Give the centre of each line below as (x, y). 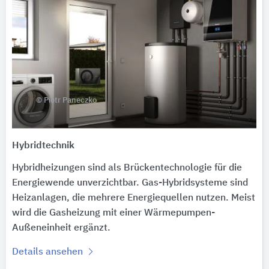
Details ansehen (49, 252)
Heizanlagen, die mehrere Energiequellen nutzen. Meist (134, 198)
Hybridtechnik (43, 146)
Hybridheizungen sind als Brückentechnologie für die (127, 168)
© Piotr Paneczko (66, 100)
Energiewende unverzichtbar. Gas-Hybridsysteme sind (130, 183)
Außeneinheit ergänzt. (61, 228)
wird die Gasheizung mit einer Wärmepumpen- (113, 213)
